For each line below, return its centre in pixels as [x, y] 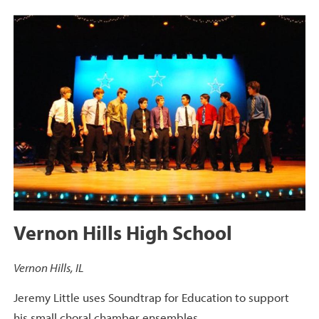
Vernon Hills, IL [49, 267]
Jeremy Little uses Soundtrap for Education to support [151, 298]
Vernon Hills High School [123, 232]
